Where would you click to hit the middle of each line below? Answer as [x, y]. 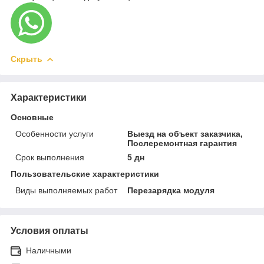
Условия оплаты [49, 230]
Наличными [49, 250]
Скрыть [27, 59]
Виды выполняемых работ [66, 190]
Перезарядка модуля [171, 190]
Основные [32, 117]
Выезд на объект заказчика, [185, 133]
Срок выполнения [50, 157]
